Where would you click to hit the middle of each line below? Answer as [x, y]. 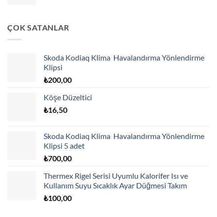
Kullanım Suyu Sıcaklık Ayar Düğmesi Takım [115, 185]
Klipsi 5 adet [64, 145]
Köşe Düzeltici [68, 97]
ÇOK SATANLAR [38, 28]
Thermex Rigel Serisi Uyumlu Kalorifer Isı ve [116, 175]
